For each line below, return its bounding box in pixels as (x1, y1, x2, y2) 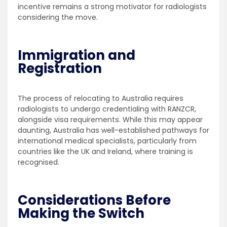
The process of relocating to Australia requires (18, 93, 183, 103)
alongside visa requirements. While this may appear (18, 114, 203, 125)
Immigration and (18, 46, 135, 64)
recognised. (18, 157, 59, 167)
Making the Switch (18, 204, 144, 222)
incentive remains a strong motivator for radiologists (18, 1, 207, 12)
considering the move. (18, 12, 98, 22)
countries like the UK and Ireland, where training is (18, 146, 193, 157)
